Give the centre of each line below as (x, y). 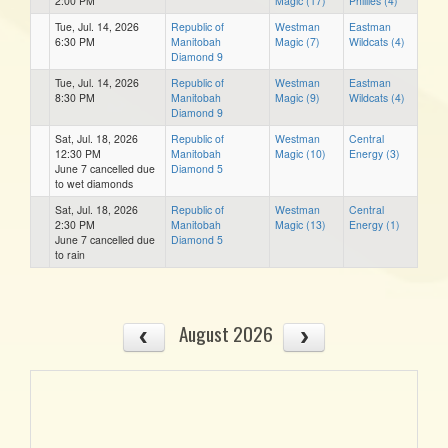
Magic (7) (297, 41)
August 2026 (225, 333)
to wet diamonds (94, 183)
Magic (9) (297, 97)
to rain (70, 254)
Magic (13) (300, 224)
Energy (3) (374, 153)
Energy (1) (374, 224)
